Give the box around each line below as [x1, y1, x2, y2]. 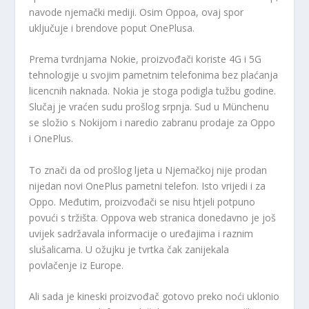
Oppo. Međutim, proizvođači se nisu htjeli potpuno [29, 195, 256, 208]
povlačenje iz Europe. [29, 258, 124, 272]
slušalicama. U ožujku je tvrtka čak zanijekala [29, 242, 230, 256]
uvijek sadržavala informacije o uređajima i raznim [29, 226, 254, 240]
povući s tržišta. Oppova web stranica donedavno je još [29, 210, 277, 224]
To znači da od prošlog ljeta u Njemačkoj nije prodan [29, 163, 268, 177]
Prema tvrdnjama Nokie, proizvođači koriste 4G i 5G [29, 52, 262, 66]
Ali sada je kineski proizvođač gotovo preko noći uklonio [29, 289, 280, 303]
